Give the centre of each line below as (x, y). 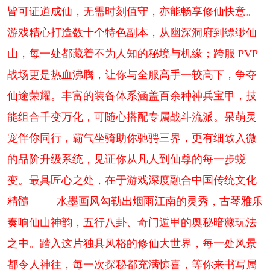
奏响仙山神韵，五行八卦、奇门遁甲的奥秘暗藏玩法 (132, 223)
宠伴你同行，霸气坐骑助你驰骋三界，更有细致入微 (132, 138)
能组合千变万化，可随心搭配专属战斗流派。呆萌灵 (132, 117)
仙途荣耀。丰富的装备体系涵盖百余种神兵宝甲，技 (132, 96)
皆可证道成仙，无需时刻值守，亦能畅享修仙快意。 (132, 12)
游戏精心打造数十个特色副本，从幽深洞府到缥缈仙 (132, 33)
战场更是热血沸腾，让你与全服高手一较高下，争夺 (132, 75)
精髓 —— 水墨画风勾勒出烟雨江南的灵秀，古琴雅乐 (135, 202)
